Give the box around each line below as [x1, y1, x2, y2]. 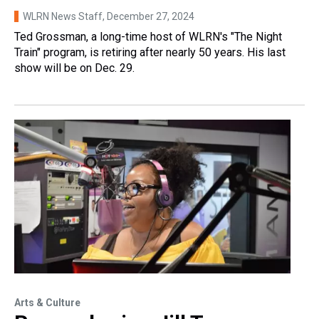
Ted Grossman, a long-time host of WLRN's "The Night [14, 29, 282, 43]
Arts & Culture [14, 297, 80, 309]
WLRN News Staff [23, 10, 103, 22]
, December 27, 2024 [103, 10, 194, 22]
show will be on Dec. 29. [14, 61, 135, 75]
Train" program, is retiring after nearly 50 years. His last [14, 45, 286, 59]
